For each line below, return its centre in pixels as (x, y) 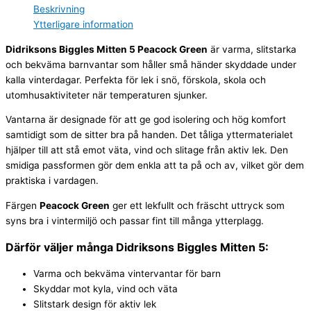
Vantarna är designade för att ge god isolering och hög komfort (146, 120)
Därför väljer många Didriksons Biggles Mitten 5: (137, 247)
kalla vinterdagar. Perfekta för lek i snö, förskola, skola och (136, 79)
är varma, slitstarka (252, 49)
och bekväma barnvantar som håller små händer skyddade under (151, 64)
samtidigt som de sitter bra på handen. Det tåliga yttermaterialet (149, 135)
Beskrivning (59, 9)
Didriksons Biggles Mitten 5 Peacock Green (107, 49)
